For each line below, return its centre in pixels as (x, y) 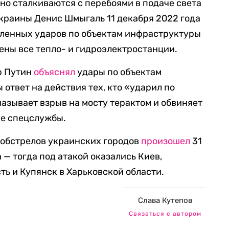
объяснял (55, 72)
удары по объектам (119, 72)
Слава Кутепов (165, 200)
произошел (166, 141)
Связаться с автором (165, 214)
